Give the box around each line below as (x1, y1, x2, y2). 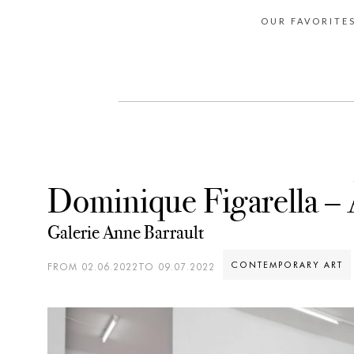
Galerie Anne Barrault (47, 221, 204, 243)
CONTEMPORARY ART (231, 259, 343, 270)
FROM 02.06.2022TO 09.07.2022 (47, 260, 215, 273)
